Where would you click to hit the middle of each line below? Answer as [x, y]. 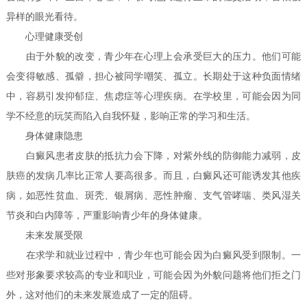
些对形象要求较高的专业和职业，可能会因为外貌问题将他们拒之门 [153, 275]
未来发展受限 [45, 236]
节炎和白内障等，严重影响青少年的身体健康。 [107, 216]
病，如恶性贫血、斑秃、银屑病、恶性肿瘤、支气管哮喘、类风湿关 [153, 196]
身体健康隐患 [45, 136]
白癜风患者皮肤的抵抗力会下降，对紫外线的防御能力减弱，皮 [153, 156]
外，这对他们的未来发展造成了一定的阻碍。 [102, 295]
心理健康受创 [45, 37]
